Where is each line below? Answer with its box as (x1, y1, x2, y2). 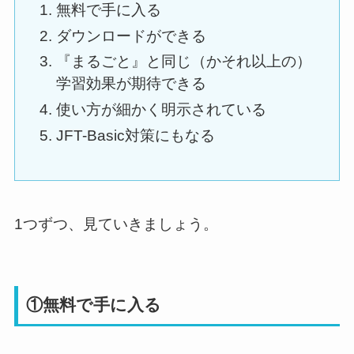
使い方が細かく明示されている (55, 100, 266, 118)
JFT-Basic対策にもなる (55, 126, 215, 144)
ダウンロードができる (55, 27, 206, 44)
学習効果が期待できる (55, 75, 206, 92)
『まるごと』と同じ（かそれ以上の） (55, 53, 311, 70)
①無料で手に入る (26, 295, 162, 314)
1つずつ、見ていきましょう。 (13, 215, 218, 232)
